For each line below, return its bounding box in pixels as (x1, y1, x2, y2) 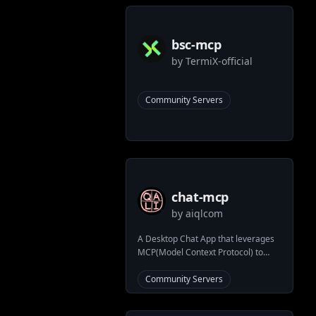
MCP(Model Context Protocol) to (138, 246, 263, 258)
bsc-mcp (171, 36, 221, 53)
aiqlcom (186, 207, 223, 220)
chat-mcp (171, 188, 229, 205)
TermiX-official (186, 54, 253, 68)
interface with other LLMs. (138, 260, 239, 272)
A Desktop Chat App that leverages (138, 233, 274, 245)
